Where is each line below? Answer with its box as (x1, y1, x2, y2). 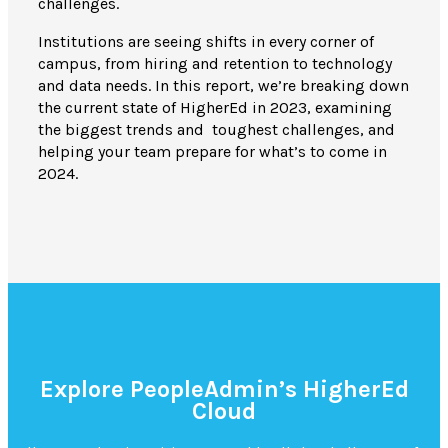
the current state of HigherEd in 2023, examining (38, 98, 392, 118)
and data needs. (38, 76, 155, 96)
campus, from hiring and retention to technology (38, 54, 392, 74)
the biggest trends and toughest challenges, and (38, 120, 395, 140)
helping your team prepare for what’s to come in (38, 142, 387, 162)
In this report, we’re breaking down (155, 76, 409, 96)
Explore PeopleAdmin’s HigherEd (39, 374, 409, 403)
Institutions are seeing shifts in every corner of (38, 32, 374, 52)
